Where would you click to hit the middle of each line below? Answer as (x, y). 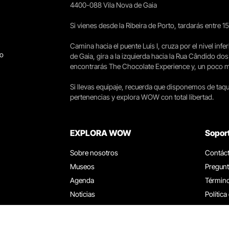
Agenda (82, 180)
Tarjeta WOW (90, 222)
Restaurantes (90, 208)
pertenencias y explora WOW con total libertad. (142, 97)
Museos (82, 166)
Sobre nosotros (94, 153)
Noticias (83, 194)
